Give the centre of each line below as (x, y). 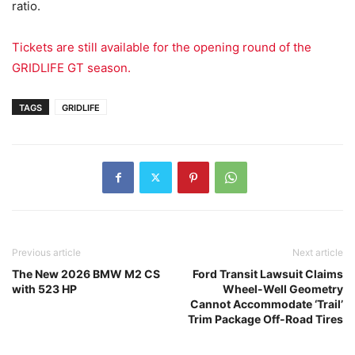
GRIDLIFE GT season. (71, 67)
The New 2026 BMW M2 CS (86, 273)
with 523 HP (44, 288)
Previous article (46, 252)
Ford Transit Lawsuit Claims (268, 273)
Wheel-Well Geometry (283, 288)
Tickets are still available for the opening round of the (162, 47)
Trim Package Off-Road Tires (265, 319)
